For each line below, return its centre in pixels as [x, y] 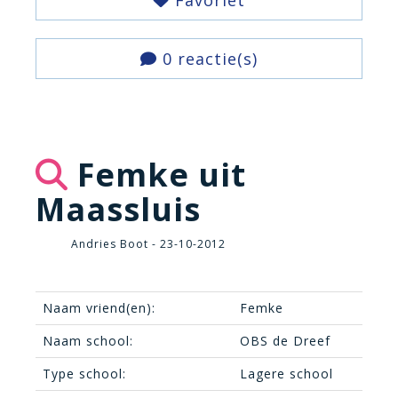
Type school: [84, 374]
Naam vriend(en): [99, 308]
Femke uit [157, 175]
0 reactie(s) [207, 59]
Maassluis [118, 209]
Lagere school [287, 374]
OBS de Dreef [285, 341]
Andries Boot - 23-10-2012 [148, 244]
